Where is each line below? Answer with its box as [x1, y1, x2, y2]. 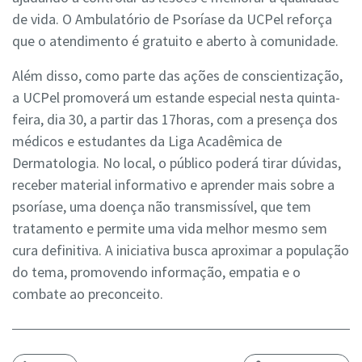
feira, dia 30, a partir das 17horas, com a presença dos [12, 110, 338, 129]
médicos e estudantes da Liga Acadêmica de [12, 132, 282, 151]
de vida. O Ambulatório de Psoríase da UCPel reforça [12, 10, 332, 29]
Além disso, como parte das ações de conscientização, [12, 66, 343, 86]
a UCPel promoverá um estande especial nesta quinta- [12, 88, 340, 107]
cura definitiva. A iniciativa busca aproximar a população [12, 241, 349, 260]
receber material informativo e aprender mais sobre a [12, 175, 335, 195]
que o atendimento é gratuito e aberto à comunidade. [12, 32, 339, 51]
